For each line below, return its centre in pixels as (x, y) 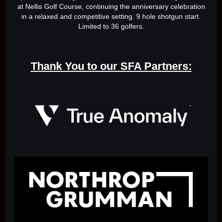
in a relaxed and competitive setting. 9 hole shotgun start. (111, 17)
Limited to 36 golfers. (111, 27)
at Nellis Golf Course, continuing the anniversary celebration (111, 7)
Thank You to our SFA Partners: (111, 66)
